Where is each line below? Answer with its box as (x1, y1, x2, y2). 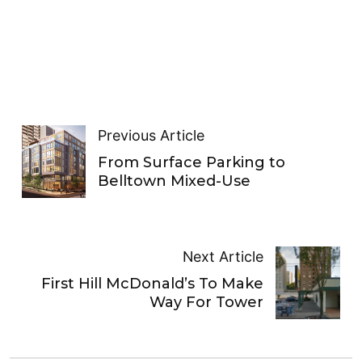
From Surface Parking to (98, 154, 286, 172)
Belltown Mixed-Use (98, 172, 251, 191)
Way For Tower (149, 293, 264, 312)
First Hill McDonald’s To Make (41, 275, 264, 293)
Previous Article (98, 127, 205, 145)
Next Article (183, 248, 264, 266)
